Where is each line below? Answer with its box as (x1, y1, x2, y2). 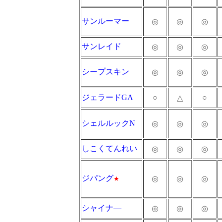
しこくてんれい (82, 144, 137, 153)
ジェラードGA (82, 93, 133, 102)
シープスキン (82, 67, 129, 76)
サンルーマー (82, 17, 129, 25)
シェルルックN (82, 119, 135, 127)
